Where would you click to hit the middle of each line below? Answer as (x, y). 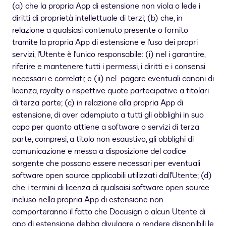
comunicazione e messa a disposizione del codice (99, 152)
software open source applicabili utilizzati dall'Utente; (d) (112, 176)
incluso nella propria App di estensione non (88, 200)
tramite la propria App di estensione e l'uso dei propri (105, 43)
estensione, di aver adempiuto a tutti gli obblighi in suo (108, 115)
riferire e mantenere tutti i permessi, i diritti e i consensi (109, 67)
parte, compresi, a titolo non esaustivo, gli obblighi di (103, 139)
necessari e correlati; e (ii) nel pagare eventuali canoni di (113, 79)
